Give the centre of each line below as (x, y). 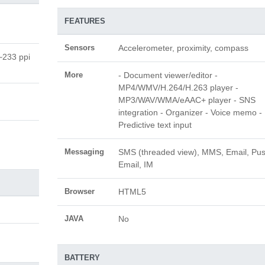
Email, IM (135, 164)
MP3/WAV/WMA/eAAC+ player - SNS (187, 100)
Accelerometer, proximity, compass (183, 48)
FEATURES (85, 21)
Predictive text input (155, 125)
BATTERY (82, 258)
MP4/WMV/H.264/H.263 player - (178, 88)
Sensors (79, 48)
